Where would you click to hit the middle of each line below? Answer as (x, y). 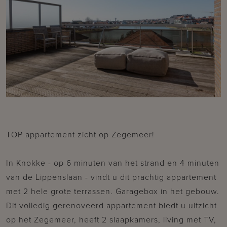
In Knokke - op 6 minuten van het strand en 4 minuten (113, 163)
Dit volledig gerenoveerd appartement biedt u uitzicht (111, 205)
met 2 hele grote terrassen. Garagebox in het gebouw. (113, 191)
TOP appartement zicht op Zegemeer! (80, 134)
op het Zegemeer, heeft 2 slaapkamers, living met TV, (111, 219)
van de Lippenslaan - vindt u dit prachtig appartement (111, 177)
